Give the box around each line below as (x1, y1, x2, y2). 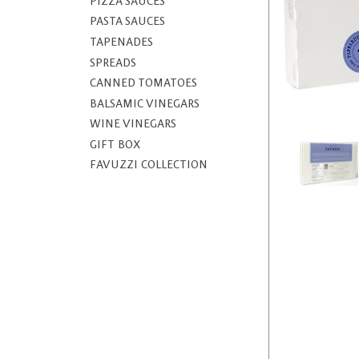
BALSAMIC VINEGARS (89, 96, 200, 111)
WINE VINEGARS (89, 117, 176, 132)
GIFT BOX (89, 137, 140, 152)
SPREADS (89, 55, 136, 71)
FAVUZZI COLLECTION (89, 158, 208, 173)
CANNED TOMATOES (89, 76, 197, 91)
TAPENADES (89, 34, 153, 50)
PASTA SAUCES (89, 14, 165, 30)
